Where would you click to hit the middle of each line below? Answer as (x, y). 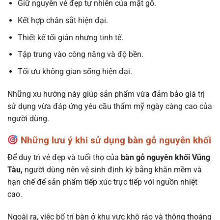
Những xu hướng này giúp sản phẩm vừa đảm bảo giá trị (106, 94)
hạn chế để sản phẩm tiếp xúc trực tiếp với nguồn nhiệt (102, 182)
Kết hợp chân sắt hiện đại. (63, 21)
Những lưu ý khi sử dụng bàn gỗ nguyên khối (114, 140)
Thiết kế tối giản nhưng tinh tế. (70, 37)
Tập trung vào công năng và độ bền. (80, 55)
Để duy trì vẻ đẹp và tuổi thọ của (63, 158)
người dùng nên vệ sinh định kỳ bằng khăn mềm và (112, 170)
